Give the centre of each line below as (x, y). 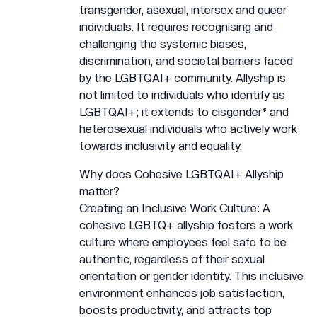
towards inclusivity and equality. (161, 145)
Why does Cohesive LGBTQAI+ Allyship (181, 174)
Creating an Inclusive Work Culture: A (175, 208)
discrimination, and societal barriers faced (186, 60)
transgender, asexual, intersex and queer (183, 10)
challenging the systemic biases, (163, 44)
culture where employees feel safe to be (183, 242)
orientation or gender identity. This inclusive (191, 276)
